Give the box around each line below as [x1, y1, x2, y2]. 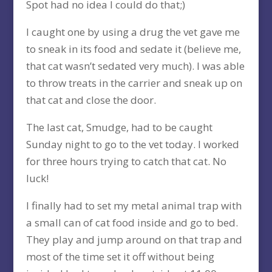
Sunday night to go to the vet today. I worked [25, 137, 239, 152]
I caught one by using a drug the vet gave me [25, 25, 240, 39]
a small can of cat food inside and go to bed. [25, 216, 238, 230]
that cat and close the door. [25, 93, 156, 107]
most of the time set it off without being [25, 250, 214, 264]
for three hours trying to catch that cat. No [25, 154, 226, 169]
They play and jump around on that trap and [25, 233, 242, 247]
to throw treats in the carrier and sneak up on [25, 76, 242, 90]
